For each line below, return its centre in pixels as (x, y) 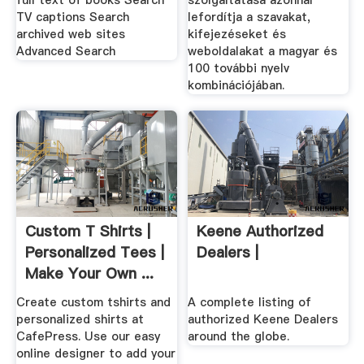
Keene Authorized (260, 232)
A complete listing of (250, 302)
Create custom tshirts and (93, 302)
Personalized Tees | (94, 253)
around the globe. (239, 336)
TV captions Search (72, 17)
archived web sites (70, 35)
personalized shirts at (80, 319)
